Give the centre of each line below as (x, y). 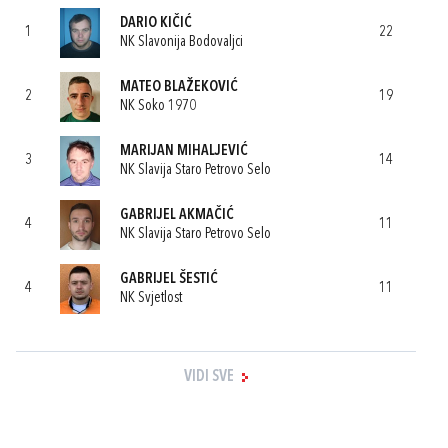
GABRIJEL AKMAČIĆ (177, 215)
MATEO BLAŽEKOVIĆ (179, 87)
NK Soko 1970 (158, 106)
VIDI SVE (209, 377)
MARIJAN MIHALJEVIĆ (184, 151)
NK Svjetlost (151, 298)
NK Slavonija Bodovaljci (181, 42)
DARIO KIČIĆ (156, 23)
